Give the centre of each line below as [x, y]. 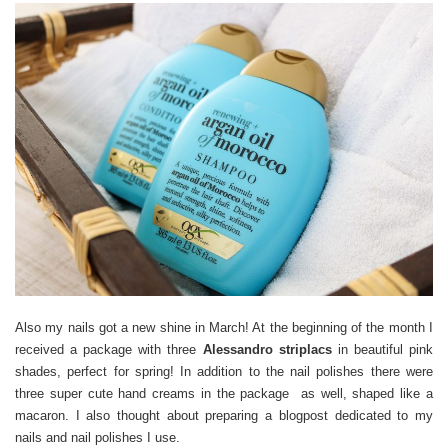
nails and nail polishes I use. [97, 437]
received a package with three [109, 349]
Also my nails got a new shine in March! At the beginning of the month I [224, 327]
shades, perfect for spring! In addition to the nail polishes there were [224, 371]
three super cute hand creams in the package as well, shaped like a [224, 393]
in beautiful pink [382, 349]
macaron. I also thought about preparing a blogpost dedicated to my [224, 415]
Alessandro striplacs [267, 349]
